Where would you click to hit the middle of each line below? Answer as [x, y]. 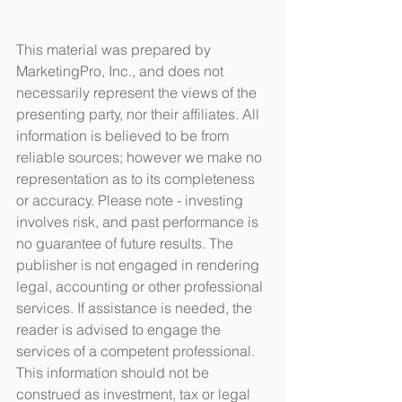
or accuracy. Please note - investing [131, 201]
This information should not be [114, 373]
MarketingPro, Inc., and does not [122, 71]
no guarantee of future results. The [127, 244]
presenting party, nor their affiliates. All [140, 114]
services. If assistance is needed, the [136, 308]
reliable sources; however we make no [141, 157]
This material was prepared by [115, 50]
